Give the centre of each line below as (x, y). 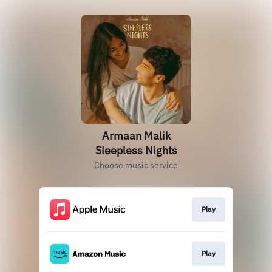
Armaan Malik (136, 136)
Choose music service (136, 165)
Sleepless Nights (136, 150)
